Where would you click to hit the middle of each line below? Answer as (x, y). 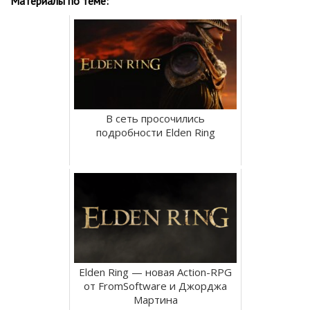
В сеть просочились (155, 118)
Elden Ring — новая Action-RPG (155, 272)
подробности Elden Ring (155, 132)
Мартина (155, 299)
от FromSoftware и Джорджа (155, 285)
